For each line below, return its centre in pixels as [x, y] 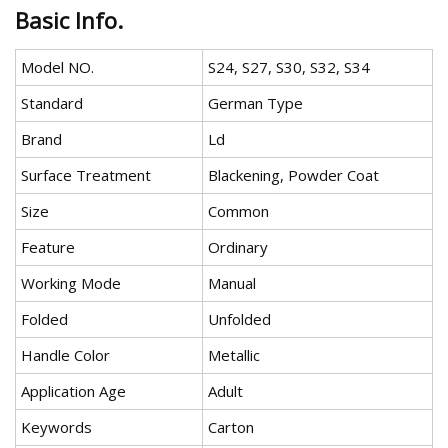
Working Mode [71, 283]
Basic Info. [69, 20]
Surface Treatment [86, 175]
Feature [48, 247]
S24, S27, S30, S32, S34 [289, 67]
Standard [52, 103]
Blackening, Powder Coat [293, 175]
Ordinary [238, 247]
